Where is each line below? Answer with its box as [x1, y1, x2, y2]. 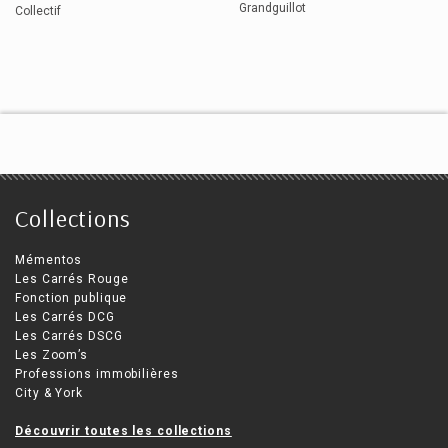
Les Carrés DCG [15, 310, 115, 325]
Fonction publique [15, 291, 128, 306]
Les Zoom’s [15, 348, 88, 363]
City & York [15, 386, 83, 401]
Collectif [15, 3, 61, 18]
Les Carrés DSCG [15, 329, 123, 344]
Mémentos [15, 253, 83, 268]
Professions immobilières [15, 367, 179, 382]
